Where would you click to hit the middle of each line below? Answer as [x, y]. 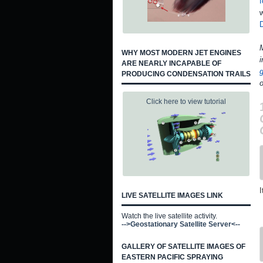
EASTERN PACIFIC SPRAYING [172, 257]
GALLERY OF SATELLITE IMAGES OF [183, 247]
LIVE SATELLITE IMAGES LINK [172, 195]
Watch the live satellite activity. [169, 216]
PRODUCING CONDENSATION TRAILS [186, 74]
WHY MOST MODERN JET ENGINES [181, 53]
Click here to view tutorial [186, 102]
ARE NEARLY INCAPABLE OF [171, 63]
